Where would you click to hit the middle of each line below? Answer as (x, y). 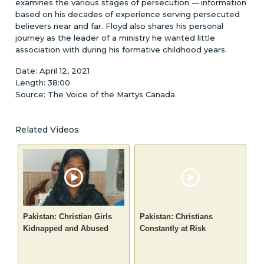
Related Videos (47, 129)
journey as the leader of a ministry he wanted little (115, 37)
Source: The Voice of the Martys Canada (95, 94)
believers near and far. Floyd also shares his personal (120, 26)
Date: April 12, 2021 (53, 70)
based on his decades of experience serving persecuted (128, 14)
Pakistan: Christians (176, 217)
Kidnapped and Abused (66, 229)
